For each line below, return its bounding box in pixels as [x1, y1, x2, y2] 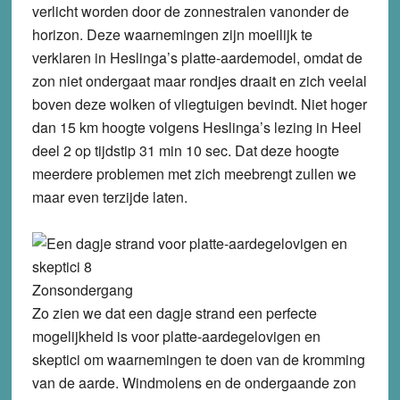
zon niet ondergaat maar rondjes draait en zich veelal [31, 70, 367, 91]
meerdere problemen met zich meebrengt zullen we [31, 162, 356, 184]
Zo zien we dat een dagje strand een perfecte [31, 302, 317, 323]
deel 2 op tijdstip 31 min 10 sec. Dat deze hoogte [31, 139, 339, 161]
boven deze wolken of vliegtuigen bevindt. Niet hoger [31, 93, 367, 114]
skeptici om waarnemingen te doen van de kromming [31, 348, 365, 370]
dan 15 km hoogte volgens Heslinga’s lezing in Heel [31, 116, 362, 137]
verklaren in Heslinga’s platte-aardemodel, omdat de [31, 46, 362, 68]
